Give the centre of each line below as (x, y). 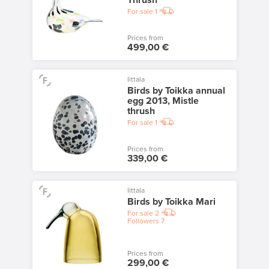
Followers (143, 221)
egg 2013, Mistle (163, 101)
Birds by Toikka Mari (171, 202)
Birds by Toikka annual (176, 91)
